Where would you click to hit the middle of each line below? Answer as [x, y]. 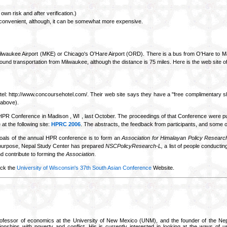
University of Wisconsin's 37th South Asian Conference [84, 168]
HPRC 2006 [66, 124]
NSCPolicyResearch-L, [134, 146]
